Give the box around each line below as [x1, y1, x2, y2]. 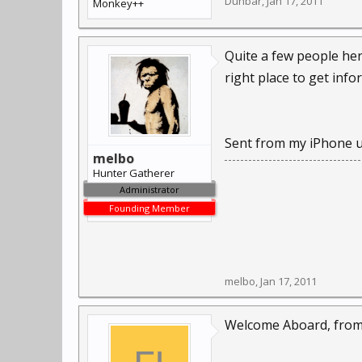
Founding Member [109, 202, 190, 214]
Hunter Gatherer [93, 166, 175, 180]
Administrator [120, 183, 179, 196]
